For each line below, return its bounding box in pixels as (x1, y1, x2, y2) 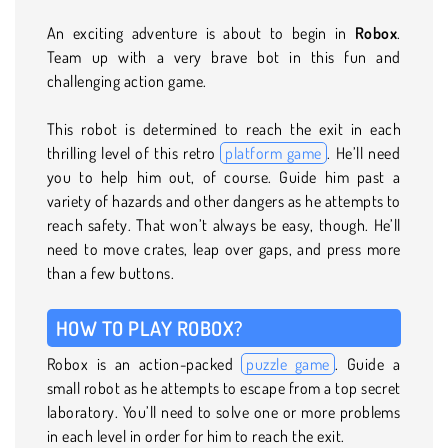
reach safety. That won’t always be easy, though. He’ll (47, 214, 401, 235)
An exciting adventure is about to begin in (47, 22, 355, 43)
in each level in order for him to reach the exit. (47, 425, 345, 446)
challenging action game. (47, 70, 207, 91)
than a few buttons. (47, 262, 175, 283)
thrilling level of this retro (47, 142, 221, 163)
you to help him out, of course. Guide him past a (47, 166, 401, 187)
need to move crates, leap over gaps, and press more (47, 238, 401, 259)
